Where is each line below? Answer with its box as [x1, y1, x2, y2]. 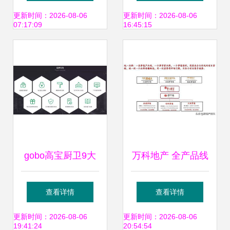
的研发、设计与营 [133, 212, 207, 222]
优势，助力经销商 [23, 181, 97, 191]
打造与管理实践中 [133, 181, 207, 191]
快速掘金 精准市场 [22, 212, 99, 222]
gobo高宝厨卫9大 [24, 150, 96, 161]
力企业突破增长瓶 [23, 11, 97, 21]
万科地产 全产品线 [131, 150, 208, 161]
